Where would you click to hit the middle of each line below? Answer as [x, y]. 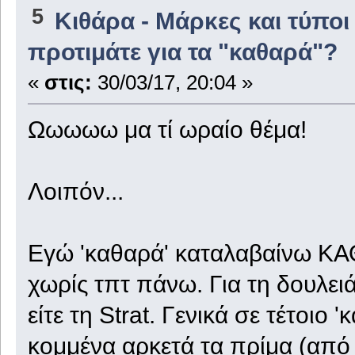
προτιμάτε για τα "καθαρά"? [182, 52]
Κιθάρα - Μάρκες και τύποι [202, 21]
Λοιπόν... [75, 191]
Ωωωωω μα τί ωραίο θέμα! [167, 130]
